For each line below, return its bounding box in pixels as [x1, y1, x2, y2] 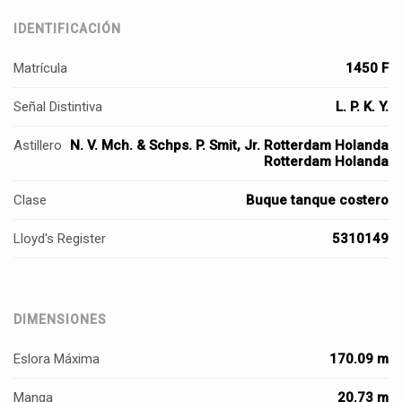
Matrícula [13, 60, 67, 76]
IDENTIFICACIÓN [13, 22, 121, 36]
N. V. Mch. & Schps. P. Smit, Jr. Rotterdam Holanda [70, 137, 389, 153]
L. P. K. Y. [336, 99, 389, 115]
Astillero [13, 137, 62, 153]
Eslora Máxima [13, 351, 100, 367]
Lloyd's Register [13, 231, 106, 247]
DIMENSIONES [13, 312, 107, 327]
